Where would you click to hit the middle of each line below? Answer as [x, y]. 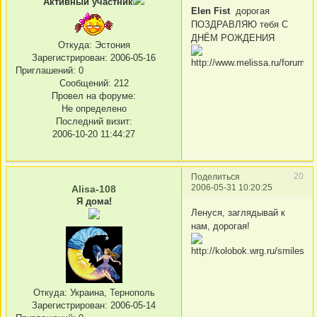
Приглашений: [46, 70]
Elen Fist [211, 11]
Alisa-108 [94, 189]
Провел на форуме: [94, 96]
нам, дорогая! [220, 226]
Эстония [111, 45]
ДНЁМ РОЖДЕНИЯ [233, 38]
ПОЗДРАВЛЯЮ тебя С [240, 24]
